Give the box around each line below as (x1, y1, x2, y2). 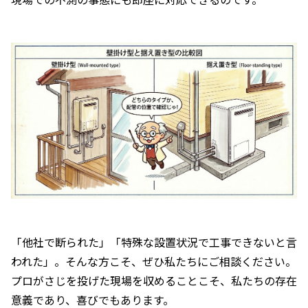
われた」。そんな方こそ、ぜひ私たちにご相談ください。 (11, 252, 296, 269)
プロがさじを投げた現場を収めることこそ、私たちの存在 (11, 272, 297, 289)
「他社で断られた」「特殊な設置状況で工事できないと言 (11, 233, 297, 250)
